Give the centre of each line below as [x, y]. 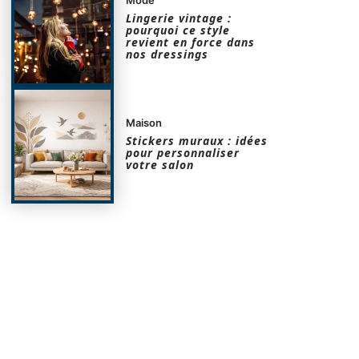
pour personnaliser [183, 152]
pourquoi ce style [178, 30]
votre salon [160, 164]
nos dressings [167, 54]
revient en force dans [191, 42]
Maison [144, 122]
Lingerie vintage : [179, 18]
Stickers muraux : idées [197, 140]
